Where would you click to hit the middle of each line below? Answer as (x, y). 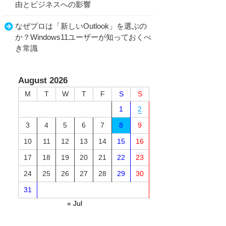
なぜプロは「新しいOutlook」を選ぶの (81, 26)
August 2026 (43, 80)
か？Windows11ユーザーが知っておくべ (83, 37)
